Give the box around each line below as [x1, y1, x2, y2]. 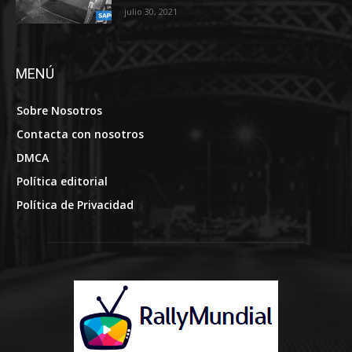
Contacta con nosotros [16, 126, 144, 141]
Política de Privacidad [16, 196, 134, 212]
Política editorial [16, 173, 108, 189]
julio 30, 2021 [124, 5, 178, 18]
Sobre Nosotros [16, 102, 102, 118]
